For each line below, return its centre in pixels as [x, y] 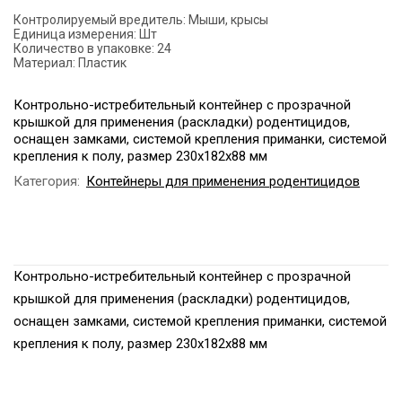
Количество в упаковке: [84, 48]
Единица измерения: [75, 34]
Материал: [44, 63]
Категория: [47, 181]
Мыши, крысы [228, 20]
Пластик [102, 63]
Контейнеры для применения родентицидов [223, 181]
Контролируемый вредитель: [100, 20]
